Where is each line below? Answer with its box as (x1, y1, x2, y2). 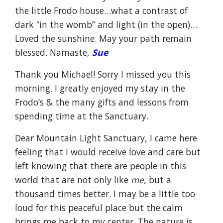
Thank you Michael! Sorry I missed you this (15, 68, 191, 80)
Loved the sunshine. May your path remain (15, 32, 192, 44)
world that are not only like (15, 174, 131, 186)
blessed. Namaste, (15, 46, 92, 58)
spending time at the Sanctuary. (15, 110, 148, 122)
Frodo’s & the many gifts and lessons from (15, 96, 189, 108)
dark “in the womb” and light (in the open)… (15, 18, 197, 30)
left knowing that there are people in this (15, 160, 186, 172)
